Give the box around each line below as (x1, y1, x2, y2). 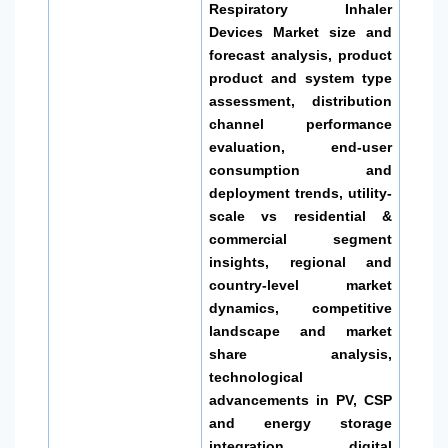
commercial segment (209, 231, 392, 248)
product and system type (209, 70, 392, 87)
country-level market (209, 277, 392, 294)
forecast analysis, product (209, 47, 392, 64)
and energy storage (209, 415, 392, 432)
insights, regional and (209, 254, 392, 271)
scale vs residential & (209, 208, 392, 225)
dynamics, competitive (209, 300, 392, 317)
